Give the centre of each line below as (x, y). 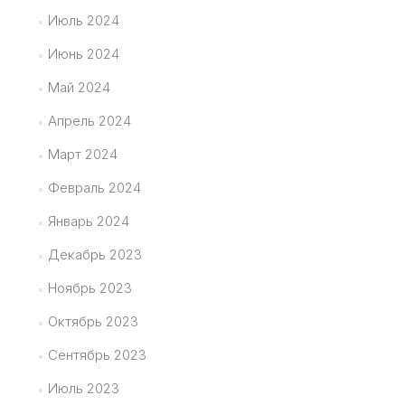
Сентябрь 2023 (97, 355)
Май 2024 (79, 87)
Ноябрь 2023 (89, 288)
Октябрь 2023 (93, 321)
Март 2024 (82, 154)
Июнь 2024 (83, 54)
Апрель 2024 (89, 121)
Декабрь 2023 (94, 254)
